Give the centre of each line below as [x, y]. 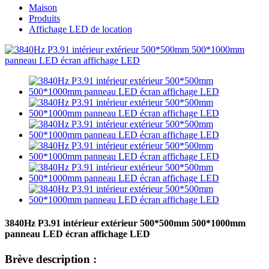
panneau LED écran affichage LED [77, 234]
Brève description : [51, 259]
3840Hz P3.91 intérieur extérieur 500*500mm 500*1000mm [125, 223]
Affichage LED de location [80, 29]
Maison [43, 8]
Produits [44, 18]
